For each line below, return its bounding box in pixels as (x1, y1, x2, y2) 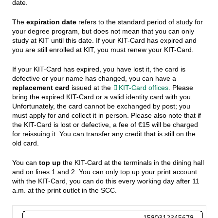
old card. (12, 139, 39, 147)
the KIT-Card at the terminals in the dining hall (62, 159, 204, 167)
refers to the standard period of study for (76, 18, 203, 26)
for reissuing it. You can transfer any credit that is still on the (12, 130, 196, 138)
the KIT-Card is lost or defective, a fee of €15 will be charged (12, 121, 198, 129)
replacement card (12, 84, 72, 92)
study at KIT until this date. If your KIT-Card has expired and (12, 36, 197, 45)
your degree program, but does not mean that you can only (12, 27, 194, 36)
